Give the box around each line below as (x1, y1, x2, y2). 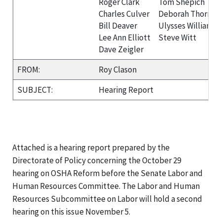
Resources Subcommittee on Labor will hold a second (12, 193, 202, 204)
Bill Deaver (99, 20, 137, 31)
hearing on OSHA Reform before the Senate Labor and (12, 167, 203, 179)
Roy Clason (99, 64, 137, 75)
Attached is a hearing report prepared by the (12, 142, 170, 153)
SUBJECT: (17, 84, 53, 95)
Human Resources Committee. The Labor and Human (12, 180, 200, 191)
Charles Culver (99, 8, 149, 19)
